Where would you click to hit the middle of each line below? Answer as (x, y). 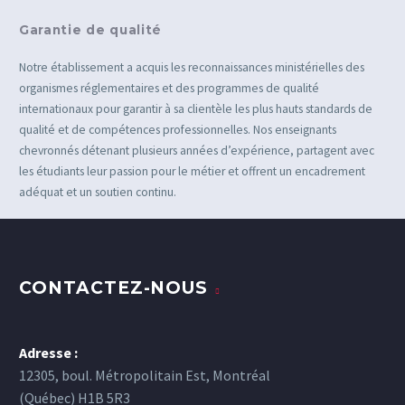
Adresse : (48, 352)
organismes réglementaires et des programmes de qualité (169, 88)
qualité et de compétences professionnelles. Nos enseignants (178, 129)
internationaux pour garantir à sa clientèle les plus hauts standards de (196, 108)
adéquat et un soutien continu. (98, 192)
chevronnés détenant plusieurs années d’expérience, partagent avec (197, 150)
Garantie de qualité (90, 30)
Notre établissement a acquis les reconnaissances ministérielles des (192, 67)
